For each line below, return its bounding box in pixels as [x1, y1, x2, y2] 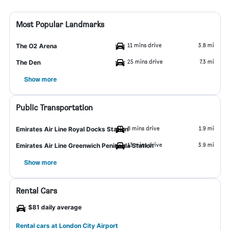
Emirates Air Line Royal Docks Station [16, 125, 128, 133]
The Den [16, 59, 41, 66]
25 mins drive [127, 57, 163, 65]
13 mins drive [127, 141, 162, 148]
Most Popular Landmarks [16, 20, 104, 29]
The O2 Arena [16, 42, 57, 50]
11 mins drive [127, 41, 162, 49]
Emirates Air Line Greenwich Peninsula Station [16, 142, 154, 149]
